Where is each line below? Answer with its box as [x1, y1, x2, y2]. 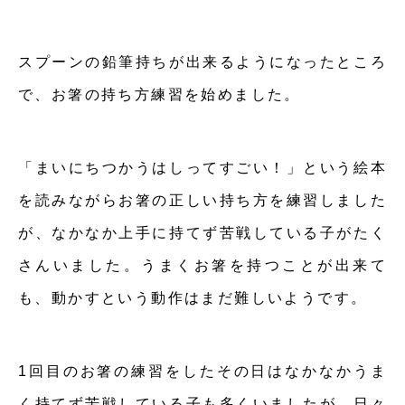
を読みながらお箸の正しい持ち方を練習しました [18, 193, 387, 208]
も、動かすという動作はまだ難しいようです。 [18, 290, 368, 306]
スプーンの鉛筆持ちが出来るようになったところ [18, 54, 387, 70]
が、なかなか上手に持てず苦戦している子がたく [18, 225, 387, 240]
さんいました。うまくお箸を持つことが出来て [18, 258, 387, 273]
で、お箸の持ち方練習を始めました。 [18, 87, 301, 102]
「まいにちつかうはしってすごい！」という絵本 [18, 160, 387, 175]
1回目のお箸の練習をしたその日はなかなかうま [18, 363, 387, 379]
